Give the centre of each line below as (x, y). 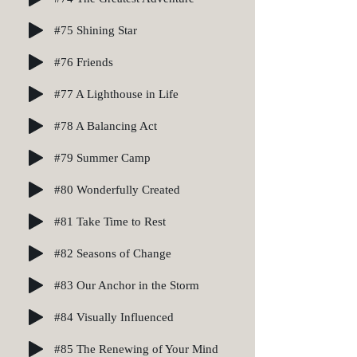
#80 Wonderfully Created (117, 189)
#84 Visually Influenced (114, 317)
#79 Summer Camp (102, 157)
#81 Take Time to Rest (110, 221)
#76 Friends (84, 62)
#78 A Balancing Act (106, 126)
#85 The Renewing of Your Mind (136, 349)
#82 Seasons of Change (113, 253)
